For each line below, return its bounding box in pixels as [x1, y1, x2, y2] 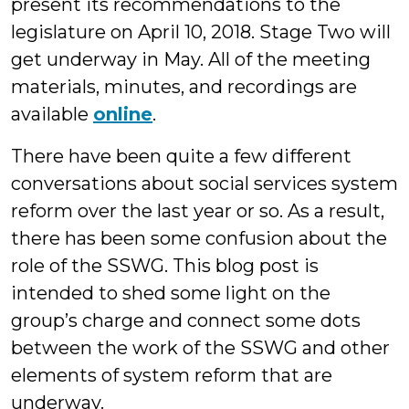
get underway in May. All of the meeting [11, 48, 371, 70]
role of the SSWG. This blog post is [11, 255, 319, 277]
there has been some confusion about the [11, 227, 387, 249]
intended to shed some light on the [11, 282, 330, 304]
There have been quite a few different [11, 145, 351, 167]
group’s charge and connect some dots [11, 309, 361, 331]
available [11, 103, 93, 125]
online [93, 103, 152, 125]
